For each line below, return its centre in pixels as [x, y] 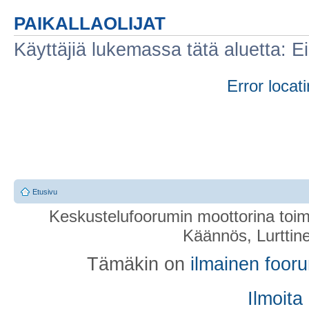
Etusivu [45, 191]
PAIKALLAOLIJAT [90, 24]
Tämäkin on [138, 264]
